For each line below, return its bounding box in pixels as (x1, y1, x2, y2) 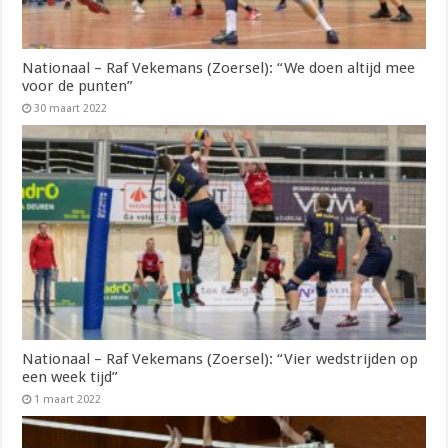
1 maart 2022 (34, 392, 102, 406)
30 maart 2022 (34, 101, 108, 115)
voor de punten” (22, 76, 134, 95)
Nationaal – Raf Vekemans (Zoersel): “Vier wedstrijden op (22, 349, 419, 368)
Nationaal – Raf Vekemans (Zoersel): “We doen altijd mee (22, 58, 416, 77)
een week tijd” (22, 367, 119, 386)
